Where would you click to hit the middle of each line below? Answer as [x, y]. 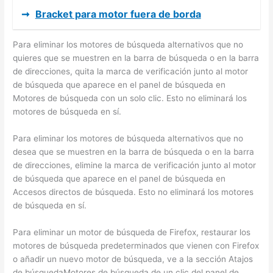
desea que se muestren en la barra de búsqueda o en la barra [134, 151]
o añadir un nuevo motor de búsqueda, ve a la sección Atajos [133, 259]
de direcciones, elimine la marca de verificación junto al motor [135, 165]
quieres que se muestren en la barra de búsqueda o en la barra [136, 58]
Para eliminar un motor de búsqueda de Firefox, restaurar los [132, 232]
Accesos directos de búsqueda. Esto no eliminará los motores [133, 192]
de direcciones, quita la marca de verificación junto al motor [131, 71]
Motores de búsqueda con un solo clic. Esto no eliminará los [130, 98]
